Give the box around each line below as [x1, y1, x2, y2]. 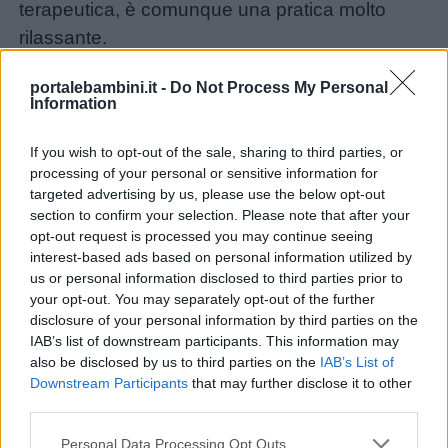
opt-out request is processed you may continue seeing [30, 228, 373, 244]
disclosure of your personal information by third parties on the [30, 312, 418, 328]
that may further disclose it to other [188, 375, 412, 391]
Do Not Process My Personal [170, 79, 388, 96]
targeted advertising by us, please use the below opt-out [30, 186, 385, 202]
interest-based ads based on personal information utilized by [30, 249, 412, 265]
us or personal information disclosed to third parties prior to [30, 270, 403, 286]
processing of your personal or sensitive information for [30, 165, 378, 181]
